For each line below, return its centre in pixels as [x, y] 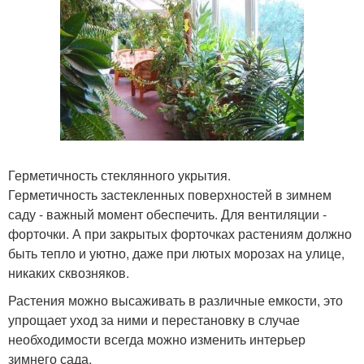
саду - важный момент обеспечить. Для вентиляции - [167, 214]
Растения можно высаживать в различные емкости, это [175, 300]
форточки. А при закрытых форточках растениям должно [180, 233]
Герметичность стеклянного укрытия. [119, 175]
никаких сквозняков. [69, 272]
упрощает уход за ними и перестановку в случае [154, 319]
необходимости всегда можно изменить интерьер [157, 339]
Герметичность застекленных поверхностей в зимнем [170, 194]
